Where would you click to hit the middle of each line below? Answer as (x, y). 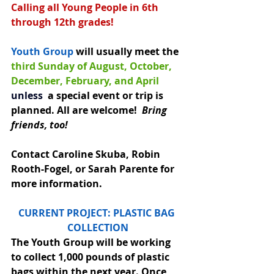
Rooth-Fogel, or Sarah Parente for (94, 168)
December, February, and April (86, 80)
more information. (57, 183)
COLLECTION (98, 227)
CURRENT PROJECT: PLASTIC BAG (98, 213)
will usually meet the (127, 51)
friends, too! (39, 124)
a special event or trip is (106, 95)
